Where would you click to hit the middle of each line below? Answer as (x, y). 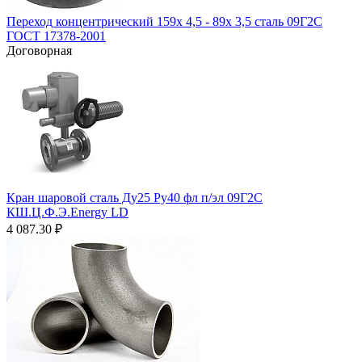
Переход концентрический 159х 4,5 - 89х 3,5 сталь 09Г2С (164, 21)
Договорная (39, 50)
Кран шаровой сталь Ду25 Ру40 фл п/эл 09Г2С (135, 197)
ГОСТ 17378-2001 (56, 36)
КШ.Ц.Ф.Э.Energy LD (67, 212)
